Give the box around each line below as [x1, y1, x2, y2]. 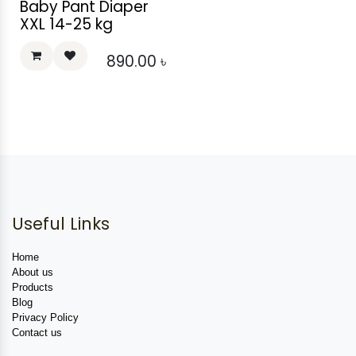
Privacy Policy [12, 311, 79, 323]
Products [12, 281, 53, 293]
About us [12, 265, 53, 278]
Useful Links [12, 211, 110, 235]
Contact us [12, 326, 62, 339]
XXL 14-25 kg [20, 14, 113, 36]
